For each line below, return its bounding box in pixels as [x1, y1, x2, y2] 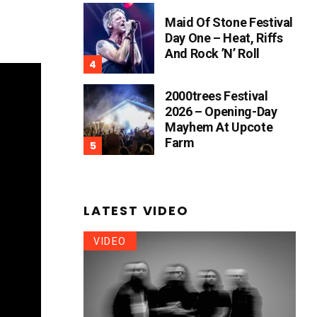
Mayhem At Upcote [165, 119, 273, 134]
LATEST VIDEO [83, 201, 189, 219]
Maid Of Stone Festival [165, 14, 294, 30]
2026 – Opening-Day [165, 103, 277, 119]
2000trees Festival [165, 88, 268, 103]
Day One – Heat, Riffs [165, 30, 283, 45]
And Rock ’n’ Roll [165, 45, 260, 61]
